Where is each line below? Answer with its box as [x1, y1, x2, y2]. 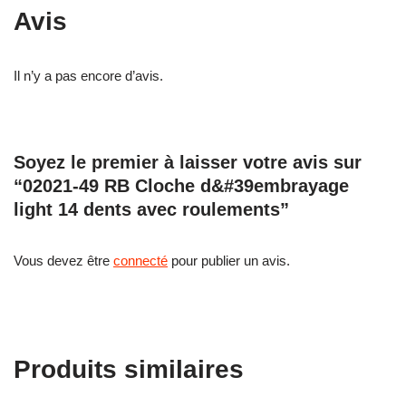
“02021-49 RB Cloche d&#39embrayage [14, 176, 349, 197]
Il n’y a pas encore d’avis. [14, 68, 163, 84]
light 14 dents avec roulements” [14, 199, 289, 220]
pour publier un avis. [168, 253, 290, 269]
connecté [113, 253, 168, 269]
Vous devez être [14, 253, 113, 269]
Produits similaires [14, 355, 244, 384]
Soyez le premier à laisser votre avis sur [14, 152, 362, 173]
